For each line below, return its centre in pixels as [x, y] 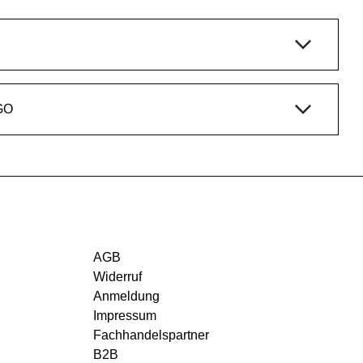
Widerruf [117, 276]
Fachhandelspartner [151, 335]
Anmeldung [126, 296]
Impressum [125, 315]
